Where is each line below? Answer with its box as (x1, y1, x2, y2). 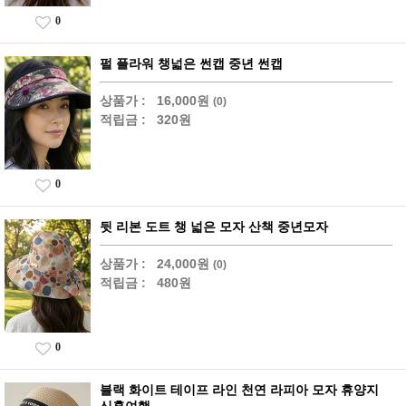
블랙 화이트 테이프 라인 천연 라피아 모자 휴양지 (100, 382, 379, 398)
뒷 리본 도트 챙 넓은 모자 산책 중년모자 (100, 219, 328, 235)
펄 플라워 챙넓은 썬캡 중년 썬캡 (100, 56, 283, 72)
